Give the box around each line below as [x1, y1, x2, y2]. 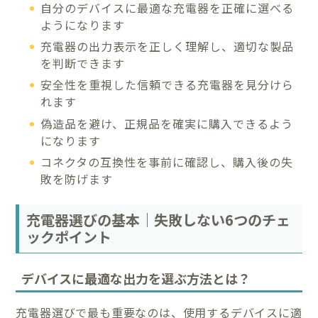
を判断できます [40, 55, 126, 72]
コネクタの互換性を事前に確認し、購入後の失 [40, 153, 294, 171]
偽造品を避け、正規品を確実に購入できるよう [40, 114, 294, 132]
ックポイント [26, 226, 112, 248]
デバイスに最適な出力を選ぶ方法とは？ [21, 268, 251, 287]
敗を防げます [40, 170, 114, 188]
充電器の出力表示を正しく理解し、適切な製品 [40, 38, 295, 55]
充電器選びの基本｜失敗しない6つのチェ [26, 209, 291, 231]
